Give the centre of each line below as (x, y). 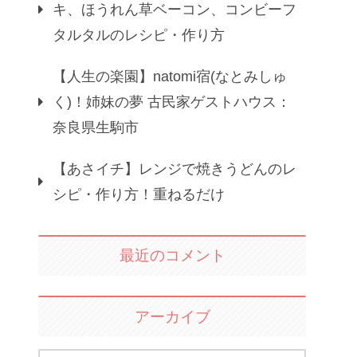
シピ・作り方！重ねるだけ (139, 194)
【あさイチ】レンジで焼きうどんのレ (175, 169)
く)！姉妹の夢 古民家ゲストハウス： (172, 102)
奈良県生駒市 (96, 127)
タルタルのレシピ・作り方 (139, 35)
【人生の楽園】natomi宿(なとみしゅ (170, 76)
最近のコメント (172, 256)
